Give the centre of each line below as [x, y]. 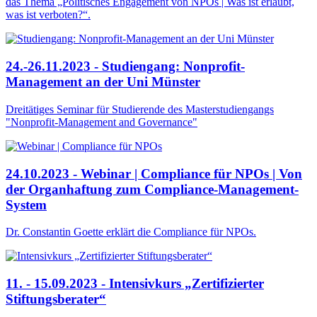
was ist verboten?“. [48, 15]
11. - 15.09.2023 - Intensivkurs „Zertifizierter [135, 283]
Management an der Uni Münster [103, 82]
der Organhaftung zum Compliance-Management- [152, 189]
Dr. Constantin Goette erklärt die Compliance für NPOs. [131, 232]
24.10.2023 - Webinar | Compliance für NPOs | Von [154, 173]
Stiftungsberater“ [56, 299]
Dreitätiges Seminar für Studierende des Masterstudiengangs [140, 109]
